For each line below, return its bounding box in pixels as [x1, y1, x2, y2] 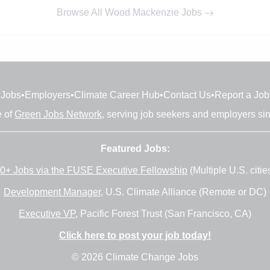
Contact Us [163, 90, 211, 100]
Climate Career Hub [74, 90, 160, 100]
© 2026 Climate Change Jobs [72, 252, 198, 262]
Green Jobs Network [14, 109, 102, 119]
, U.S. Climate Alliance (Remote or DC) [101, 187, 266, 197]
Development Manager [4, 187, 101, 197]
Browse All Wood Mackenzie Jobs [56, 7, 204, 17]
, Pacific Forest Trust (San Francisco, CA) [75, 209, 251, 219]
